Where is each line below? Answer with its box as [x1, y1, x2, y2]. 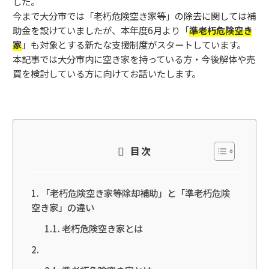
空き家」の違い [31, 200, 94, 214]
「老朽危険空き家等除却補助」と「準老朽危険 [40, 186, 230, 199]
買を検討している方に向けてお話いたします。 [13, 67, 201, 80]
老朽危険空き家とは [61, 221, 143, 235]
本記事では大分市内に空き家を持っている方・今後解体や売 [13, 52, 255, 66]
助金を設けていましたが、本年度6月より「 [13, 23, 189, 37]
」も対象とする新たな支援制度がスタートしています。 [22, 38, 246, 52]
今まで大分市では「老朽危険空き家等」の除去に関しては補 [13, 9, 256, 23]
